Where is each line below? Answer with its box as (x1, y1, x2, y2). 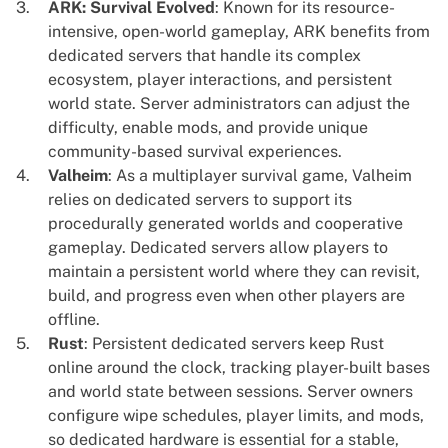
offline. (48, 310, 100, 330)
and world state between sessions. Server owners (48, 382, 413, 402)
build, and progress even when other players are (48, 286, 405, 306)
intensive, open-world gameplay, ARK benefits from (48, 22, 430, 42)
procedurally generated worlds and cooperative (48, 214, 403, 234)
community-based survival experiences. (48, 142, 342, 162)
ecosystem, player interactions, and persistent (48, 70, 392, 90)
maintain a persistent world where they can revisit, (48, 262, 420, 282)
